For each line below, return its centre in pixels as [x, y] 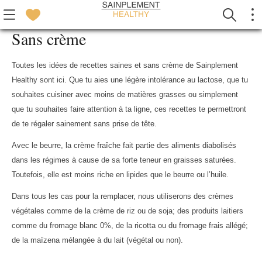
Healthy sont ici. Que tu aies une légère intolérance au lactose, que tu [130, 80]
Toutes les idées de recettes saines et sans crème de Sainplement [125, 65]
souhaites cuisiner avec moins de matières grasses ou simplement [125, 94]
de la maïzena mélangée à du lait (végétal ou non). [97, 240]
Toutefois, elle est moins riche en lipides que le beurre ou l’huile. [120, 175]
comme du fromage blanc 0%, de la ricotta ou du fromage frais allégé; [130, 225]
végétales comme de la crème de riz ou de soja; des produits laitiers [127, 211]
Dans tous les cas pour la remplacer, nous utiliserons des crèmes [123, 196]
